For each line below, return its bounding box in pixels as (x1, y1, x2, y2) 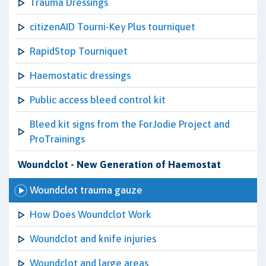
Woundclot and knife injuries (30, 233, 156, 245)
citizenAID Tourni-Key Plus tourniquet (30, 21, 195, 33)
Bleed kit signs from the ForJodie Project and (30, 118, 230, 130)
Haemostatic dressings (30, 69, 131, 81)
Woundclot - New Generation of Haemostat (18, 159, 221, 170)
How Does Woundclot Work (30, 208, 151, 220)
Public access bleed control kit (30, 94, 166, 106)
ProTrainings (30, 133, 85, 145)
